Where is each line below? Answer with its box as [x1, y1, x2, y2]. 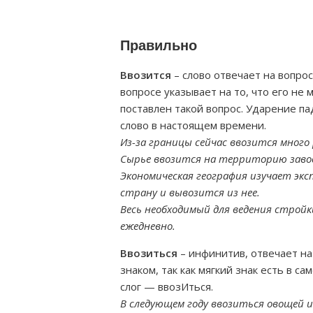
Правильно [120, 38, 197, 53]
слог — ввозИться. [120, 279, 213, 293]
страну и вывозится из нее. [120, 185, 260, 199]
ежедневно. [120, 219, 175, 233]
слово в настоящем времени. [120, 118, 266, 132]
